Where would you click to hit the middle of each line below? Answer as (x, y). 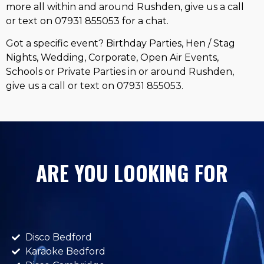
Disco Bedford (58, 237)
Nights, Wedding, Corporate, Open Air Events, (112, 58)
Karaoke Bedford (65, 252)
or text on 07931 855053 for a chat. (87, 21)
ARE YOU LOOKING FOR (132, 173)
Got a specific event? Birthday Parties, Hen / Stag (121, 44)
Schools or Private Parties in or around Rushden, (120, 72)
